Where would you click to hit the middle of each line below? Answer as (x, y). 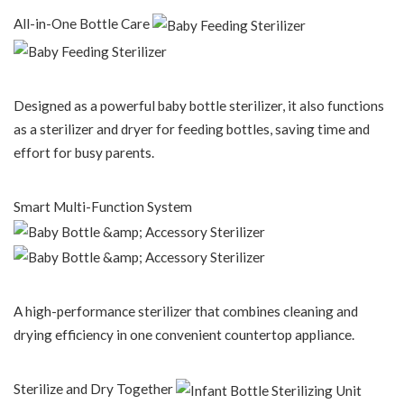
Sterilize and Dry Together (95, 388)
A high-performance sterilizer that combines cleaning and (186, 311)
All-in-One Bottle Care (83, 24)
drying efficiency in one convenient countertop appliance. (184, 334)
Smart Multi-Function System (103, 206)
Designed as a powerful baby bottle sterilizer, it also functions (199, 105)
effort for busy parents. (84, 152)
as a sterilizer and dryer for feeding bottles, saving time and (192, 129)
